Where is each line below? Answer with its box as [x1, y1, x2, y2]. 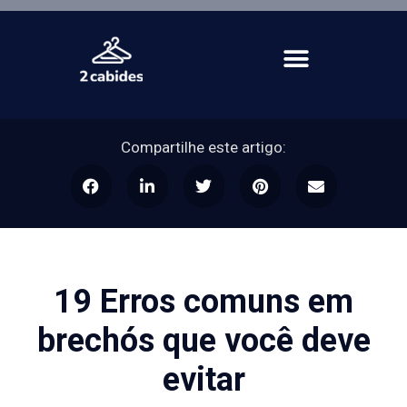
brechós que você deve [36, 322, 371, 360]
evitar [162, 361, 245, 399]
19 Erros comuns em [54, 283, 353, 321]
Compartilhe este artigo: [121, 137, 286, 156]
